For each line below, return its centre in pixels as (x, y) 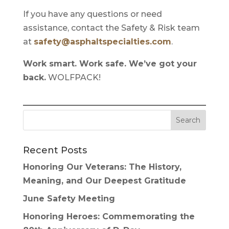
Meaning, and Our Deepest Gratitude (104, 181)
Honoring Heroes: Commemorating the (109, 216)
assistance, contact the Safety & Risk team (111, 28)
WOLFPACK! (73, 77)
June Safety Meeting (69, 199)
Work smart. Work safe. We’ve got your (110, 64)
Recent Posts (55, 150)
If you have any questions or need (92, 14)
